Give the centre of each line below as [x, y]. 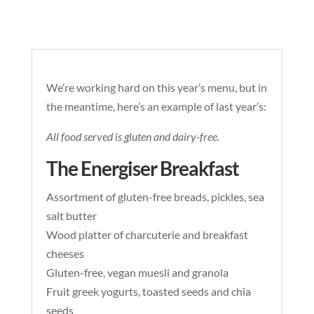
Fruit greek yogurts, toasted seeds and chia [148, 292]
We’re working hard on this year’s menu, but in [156, 88]
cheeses [65, 254]
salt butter [71, 216]
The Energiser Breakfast [142, 169]
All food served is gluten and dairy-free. [134, 137]
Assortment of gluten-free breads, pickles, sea [155, 197]
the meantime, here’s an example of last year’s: [156, 107]
